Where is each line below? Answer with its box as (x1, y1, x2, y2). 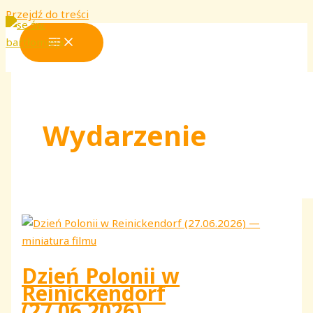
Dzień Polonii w (22, 261, 180, 290)
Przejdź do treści (6, 7, 89, 21)
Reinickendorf (22, 278, 166, 307)
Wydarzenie (43, 116, 208, 155)
